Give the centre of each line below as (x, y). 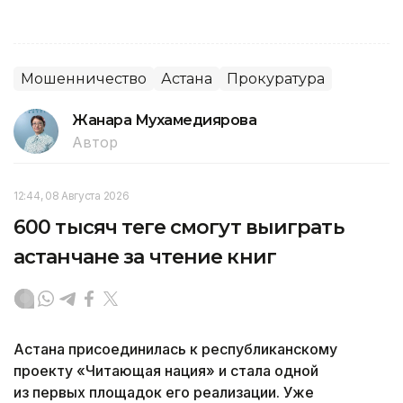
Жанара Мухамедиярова (165, 120)
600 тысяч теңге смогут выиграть (179, 227)
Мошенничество (84, 78)
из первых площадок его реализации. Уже (164, 392)
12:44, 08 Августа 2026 (72, 195)
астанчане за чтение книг (145, 256)
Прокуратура (276, 78)
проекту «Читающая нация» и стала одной (166, 370)
